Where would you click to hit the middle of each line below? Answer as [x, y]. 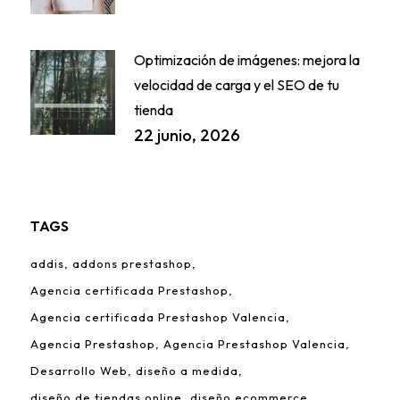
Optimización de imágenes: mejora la [246, 60]
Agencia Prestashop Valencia [254, 344]
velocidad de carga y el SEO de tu [236, 85]
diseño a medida [187, 371]
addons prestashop [132, 264]
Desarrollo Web [79, 371]
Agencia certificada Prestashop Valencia [158, 317]
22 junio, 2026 [187, 136]
